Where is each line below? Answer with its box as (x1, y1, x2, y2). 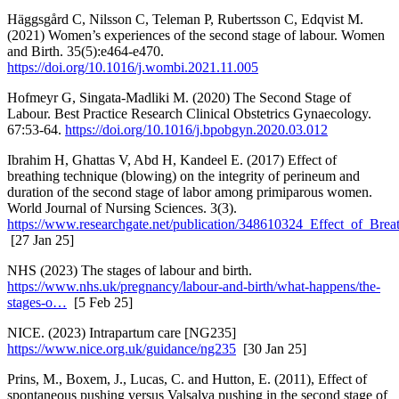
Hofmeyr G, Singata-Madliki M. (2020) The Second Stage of (7, 89, 351, 105)
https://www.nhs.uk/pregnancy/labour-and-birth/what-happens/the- (7, 278, 380, 294)
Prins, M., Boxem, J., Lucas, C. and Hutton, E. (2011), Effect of (7, 370, 367, 387)
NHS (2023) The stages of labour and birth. (7, 262, 252, 278)
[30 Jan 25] (236, 340, 306, 356)
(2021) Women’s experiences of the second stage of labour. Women (7, 27, 385, 43)
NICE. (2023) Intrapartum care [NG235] (7, 324, 236, 340)
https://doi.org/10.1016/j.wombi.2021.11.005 (7, 59, 258, 75)
